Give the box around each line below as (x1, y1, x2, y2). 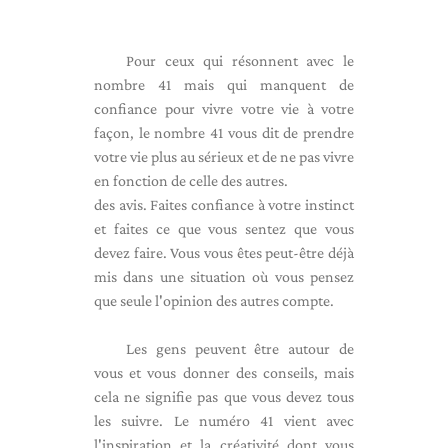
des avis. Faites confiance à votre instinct (94, 196, 354, 213)
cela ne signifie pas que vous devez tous (94, 388, 354, 405)
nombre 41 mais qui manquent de (94, 76, 354, 93)
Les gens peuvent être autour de (126, 340, 354, 357)
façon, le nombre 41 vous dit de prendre (94, 124, 354, 141)
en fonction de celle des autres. (94, 172, 288, 189)
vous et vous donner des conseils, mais (94, 364, 354, 381)
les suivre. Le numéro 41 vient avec (94, 412, 354, 429)
